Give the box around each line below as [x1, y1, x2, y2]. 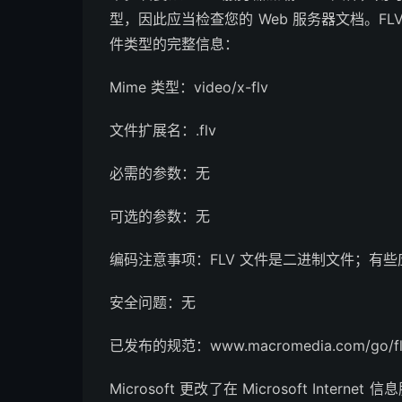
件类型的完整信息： [109, 35, 239, 53]
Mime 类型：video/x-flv [109, 78, 268, 96]
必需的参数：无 [109, 164, 210, 182]
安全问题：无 [109, 293, 196, 311]
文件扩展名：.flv [109, 121, 216, 139]
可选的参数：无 [109, 207, 210, 225]
